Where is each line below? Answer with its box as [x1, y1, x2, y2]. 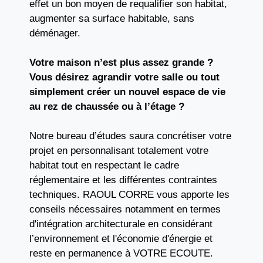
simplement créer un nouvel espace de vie [29, 86, 225, 97]
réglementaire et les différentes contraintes [29, 174, 217, 186]
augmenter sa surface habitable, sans [29, 13, 194, 24]
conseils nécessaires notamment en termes [29, 204, 221, 215]
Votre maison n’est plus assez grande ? [29, 57, 213, 68]
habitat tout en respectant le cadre [29, 160, 179, 171]
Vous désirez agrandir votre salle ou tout [29, 72, 220, 83]
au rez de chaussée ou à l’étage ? [29, 101, 184, 112]
